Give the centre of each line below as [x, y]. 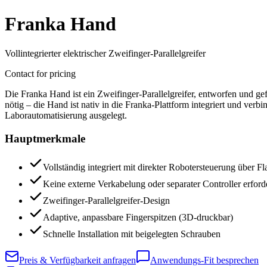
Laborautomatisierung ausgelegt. [66, 115]
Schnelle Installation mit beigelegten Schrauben [132, 234]
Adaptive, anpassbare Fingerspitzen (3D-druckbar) [138, 218]
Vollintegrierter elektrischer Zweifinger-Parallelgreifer [105, 53]
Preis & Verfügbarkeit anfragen [77, 260]
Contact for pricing [40, 73]
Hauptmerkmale [45, 138]
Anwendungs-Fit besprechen [204, 260]
